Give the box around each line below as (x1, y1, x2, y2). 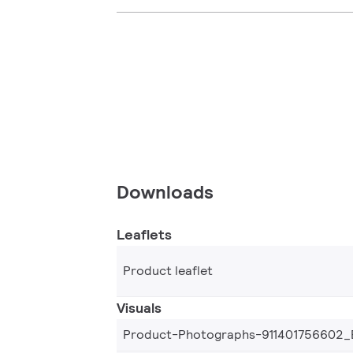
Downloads (117, 180, 214, 205)
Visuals (117, 299, 162, 318)
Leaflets (117, 225, 172, 244)
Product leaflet (123, 262, 213, 280)
